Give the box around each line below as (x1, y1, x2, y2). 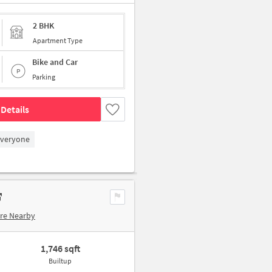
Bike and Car (32, 56, 78, 67)
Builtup (49, 256, 72, 265)
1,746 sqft (40, 242, 80, 254)
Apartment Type (33, 35, 83, 45)
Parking (32, 72, 55, 81)
